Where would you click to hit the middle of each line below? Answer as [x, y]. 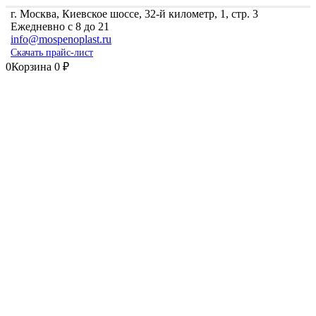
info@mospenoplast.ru [61, 39]
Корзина [33, 67]
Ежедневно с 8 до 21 [60, 26]
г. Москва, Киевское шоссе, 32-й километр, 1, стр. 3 [134, 14]
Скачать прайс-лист [52, 53]
